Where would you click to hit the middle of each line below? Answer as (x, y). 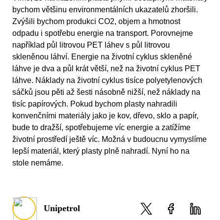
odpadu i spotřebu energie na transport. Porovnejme (103, 33)
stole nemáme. (38, 163)
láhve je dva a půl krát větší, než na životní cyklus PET (106, 69)
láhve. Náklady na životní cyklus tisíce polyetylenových (107, 81)
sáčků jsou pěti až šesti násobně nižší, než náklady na (106, 92)
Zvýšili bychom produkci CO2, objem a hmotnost (96, 22)
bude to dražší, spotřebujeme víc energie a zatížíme (101, 128)
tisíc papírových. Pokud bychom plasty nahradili (95, 104)
